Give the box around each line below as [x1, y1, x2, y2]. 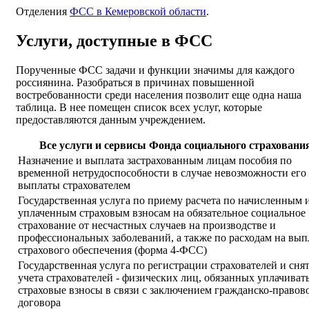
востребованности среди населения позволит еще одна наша [16, 89, 301, 101]
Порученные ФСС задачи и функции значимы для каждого [16, 64, 295, 77]
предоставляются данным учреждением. [16, 114, 206, 126]
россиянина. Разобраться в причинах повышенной [16, 77, 255, 89]
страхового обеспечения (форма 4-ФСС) [18, 244, 207, 257]
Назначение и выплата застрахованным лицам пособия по [18, 154, 292, 167]
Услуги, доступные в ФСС [16, 32, 212, 50]
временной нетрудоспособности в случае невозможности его [18, 167, 306, 179]
